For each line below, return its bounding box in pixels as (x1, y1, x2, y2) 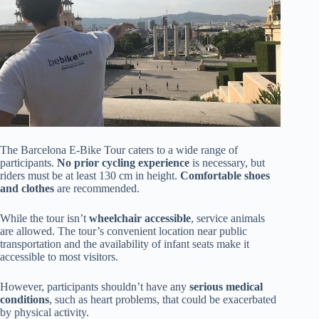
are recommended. (54, 182, 140, 195)
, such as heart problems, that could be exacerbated (49, 293, 276, 306)
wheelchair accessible (89, 212, 191, 225)
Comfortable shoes (180, 169, 270, 182)
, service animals (191, 212, 265, 225)
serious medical (189, 281, 263, 293)
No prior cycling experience (57, 157, 189, 169)
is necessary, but (189, 157, 265, 169)
